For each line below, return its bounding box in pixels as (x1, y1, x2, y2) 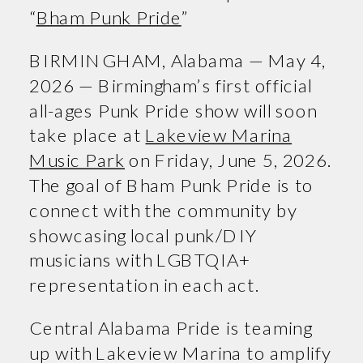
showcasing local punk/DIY (29, 223, 257, 246)
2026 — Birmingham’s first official (29, 73, 313, 96)
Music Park (29, 148, 126, 170)
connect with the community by (29, 198, 298, 220)
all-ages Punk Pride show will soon (29, 98, 317, 121)
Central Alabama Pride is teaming (29, 316, 312, 339)
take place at (29, 123, 146, 146)
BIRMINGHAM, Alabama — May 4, (29, 49, 327, 70)
